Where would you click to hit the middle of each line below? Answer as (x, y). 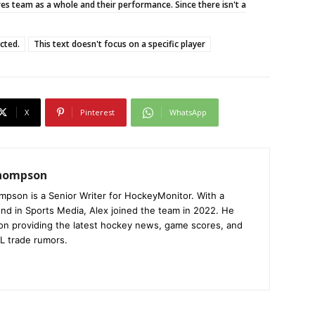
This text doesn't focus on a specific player (120, 44)
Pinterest (97, 112)
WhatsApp (188, 112)
